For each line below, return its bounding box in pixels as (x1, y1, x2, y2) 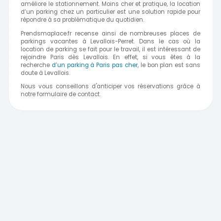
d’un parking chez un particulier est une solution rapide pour (21, 8, 200, 16)
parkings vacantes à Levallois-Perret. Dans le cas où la (21, 37, 200, 45)
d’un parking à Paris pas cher (51, 61, 138, 69)
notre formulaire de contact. (21, 90, 101, 99)
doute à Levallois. (21, 69, 70, 77)
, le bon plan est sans (137, 61, 201, 69)
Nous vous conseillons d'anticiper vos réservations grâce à (21, 82, 200, 91)
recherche (21, 61, 52, 69)
